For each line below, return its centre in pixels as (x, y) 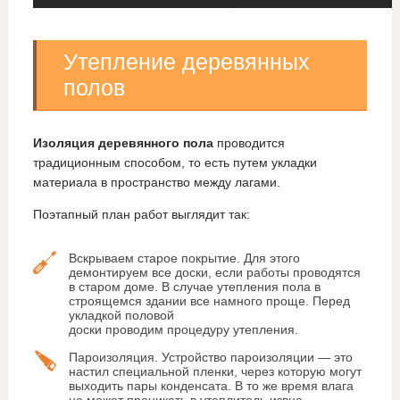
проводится (249, 143)
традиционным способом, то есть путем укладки (175, 163)
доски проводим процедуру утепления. (183, 330)
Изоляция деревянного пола (123, 143)
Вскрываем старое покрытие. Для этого (184, 258)
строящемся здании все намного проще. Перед (209, 301)
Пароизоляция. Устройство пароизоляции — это (210, 358)
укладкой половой (121, 316)
